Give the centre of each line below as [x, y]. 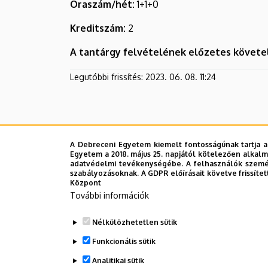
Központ [86, 183]
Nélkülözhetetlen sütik [134, 222]
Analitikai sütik [118, 261]
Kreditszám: [98, 28]
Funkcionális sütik [124, 241]
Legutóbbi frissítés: [106, 77]
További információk [109, 195]
